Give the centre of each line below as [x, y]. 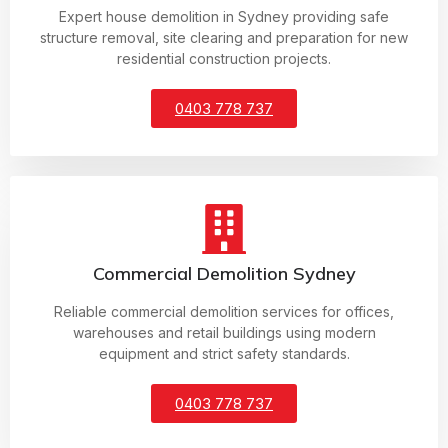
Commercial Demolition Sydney [224, 274]
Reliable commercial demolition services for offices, [224, 312]
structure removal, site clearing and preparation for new [224, 38]
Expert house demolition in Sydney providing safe [224, 17]
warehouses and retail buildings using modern [224, 333]
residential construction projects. [224, 59]
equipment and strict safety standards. [224, 354]
